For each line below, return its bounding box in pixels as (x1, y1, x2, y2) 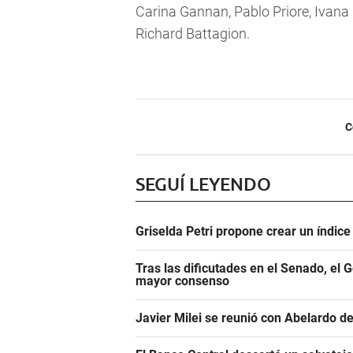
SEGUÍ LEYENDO (136, 173, 271, 195)
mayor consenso (136, 273, 229, 289)
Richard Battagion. (136, 25, 250, 43)
